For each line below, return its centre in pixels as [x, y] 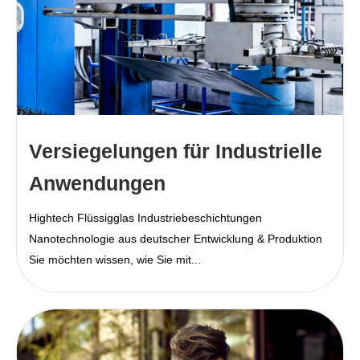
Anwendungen [97, 184]
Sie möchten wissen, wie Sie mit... [115, 260]
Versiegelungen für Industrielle [176, 151]
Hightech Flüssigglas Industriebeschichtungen [145, 218]
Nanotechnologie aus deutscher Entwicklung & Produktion [176, 239]
